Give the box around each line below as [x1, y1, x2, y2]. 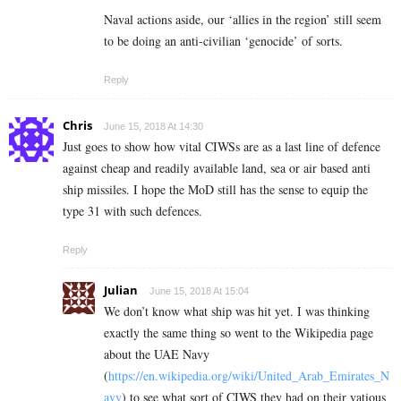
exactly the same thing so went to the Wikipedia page [104, 324, 373, 342]
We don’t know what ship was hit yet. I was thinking [104, 303, 370, 320]
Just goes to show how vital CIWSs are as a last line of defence [63, 138, 380, 156]
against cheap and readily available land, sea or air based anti [63, 159, 371, 177]
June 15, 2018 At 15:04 [149, 286, 249, 297]
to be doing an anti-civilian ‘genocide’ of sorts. [104, 32, 343, 50]
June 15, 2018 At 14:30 [104, 121, 203, 132]
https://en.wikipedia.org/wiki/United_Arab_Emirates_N [108, 367, 389, 385]
